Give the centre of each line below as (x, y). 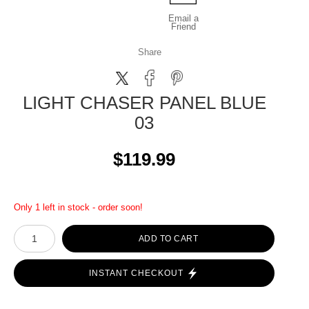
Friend (183, 27)
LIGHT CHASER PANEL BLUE (144, 103)
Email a (183, 18)
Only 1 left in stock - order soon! (78, 207)
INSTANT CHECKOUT (136, 273)
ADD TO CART (168, 239)
